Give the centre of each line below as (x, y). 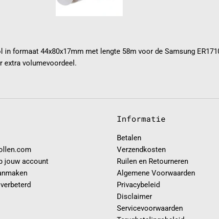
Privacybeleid (138, 185)
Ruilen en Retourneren (153, 161)
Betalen (129, 138)
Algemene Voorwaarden (156, 173)
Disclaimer (134, 196)
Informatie (141, 118)
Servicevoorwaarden (150, 208)
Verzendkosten (141, 149)
